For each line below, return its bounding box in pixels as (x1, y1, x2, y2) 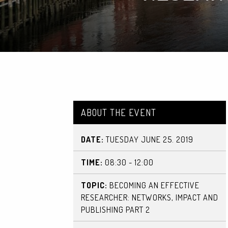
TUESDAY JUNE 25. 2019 (104, 134, 193, 145)
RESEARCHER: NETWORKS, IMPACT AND (81, 192, 218, 203)
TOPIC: (81, 180, 107, 190)
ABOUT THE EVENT (81, 107, 156, 118)
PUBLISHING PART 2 (81, 205, 150, 215)
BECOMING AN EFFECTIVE (107, 180, 199, 190)
